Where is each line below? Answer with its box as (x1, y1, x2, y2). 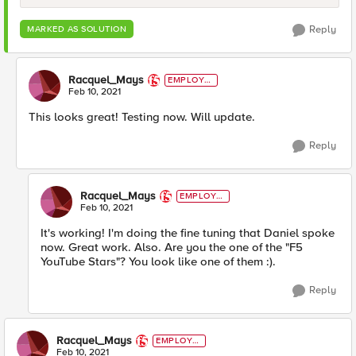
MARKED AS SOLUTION (27, 24, 126, 35)
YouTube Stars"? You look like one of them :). (41, 254, 276, 269)
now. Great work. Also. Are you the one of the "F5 (41, 240, 303, 255)
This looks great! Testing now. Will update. (29, 110, 255, 125)
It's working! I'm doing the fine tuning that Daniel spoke (41, 226, 335, 241)
